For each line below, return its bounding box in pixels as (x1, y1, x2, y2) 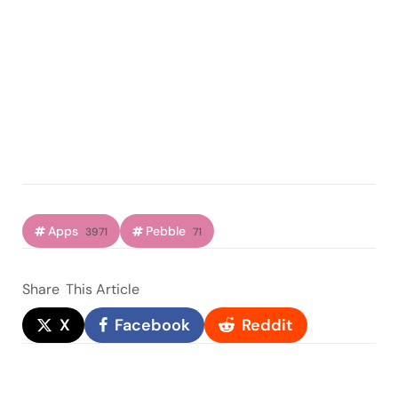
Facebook (115, 314, 190, 336)
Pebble (146, 222, 186, 239)
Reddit (242, 314, 293, 336)
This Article (66, 279, 139, 298)
